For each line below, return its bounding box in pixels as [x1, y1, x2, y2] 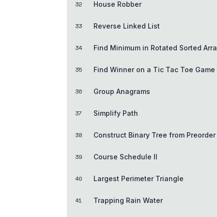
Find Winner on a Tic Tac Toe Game [93, 65, 215, 74]
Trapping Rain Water [93, 196, 163, 204]
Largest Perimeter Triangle [93, 174, 184, 183]
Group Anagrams [93, 87, 150, 95]
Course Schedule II [93, 152, 157, 161]
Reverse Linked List [93, 21, 160, 30]
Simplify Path [93, 108, 138, 117]
